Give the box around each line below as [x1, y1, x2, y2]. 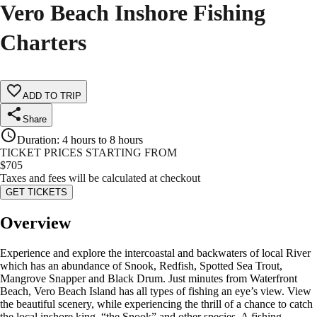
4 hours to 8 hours [62, 134, 143, 146]
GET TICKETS [6, 187, 67, 198]
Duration [17, 134, 57, 146]
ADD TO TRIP [23, 91, 81, 102]
